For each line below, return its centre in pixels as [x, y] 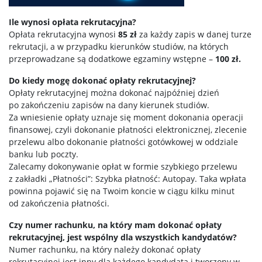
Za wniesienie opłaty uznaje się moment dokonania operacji [126, 117]
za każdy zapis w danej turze [194, 34]
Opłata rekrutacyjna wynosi [63, 34]
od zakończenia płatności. [59, 203]
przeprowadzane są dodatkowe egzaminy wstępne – [112, 59]
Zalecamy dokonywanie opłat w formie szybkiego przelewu [123, 166]
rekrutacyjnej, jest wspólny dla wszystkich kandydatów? [123, 237]
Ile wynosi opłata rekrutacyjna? [73, 22]
